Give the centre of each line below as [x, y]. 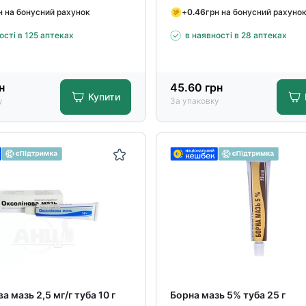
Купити [105, 97]
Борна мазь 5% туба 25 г [227, 295]
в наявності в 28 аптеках [236, 35]
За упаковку [194, 101]
